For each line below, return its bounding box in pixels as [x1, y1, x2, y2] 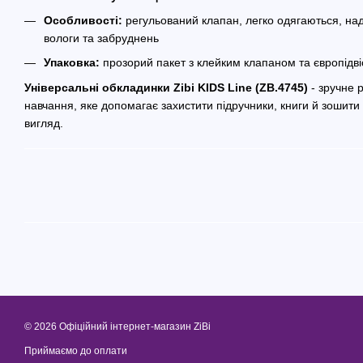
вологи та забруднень [44, 31, 159, 45]
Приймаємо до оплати [24, 345, 127, 357]
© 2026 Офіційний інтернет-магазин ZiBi [24, 321, 211, 332]
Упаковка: [44, 56, 100, 70]
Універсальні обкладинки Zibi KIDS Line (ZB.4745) [24, 80, 308, 94]
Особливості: [44, 13, 122, 27]
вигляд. [24, 116, 63, 130]
